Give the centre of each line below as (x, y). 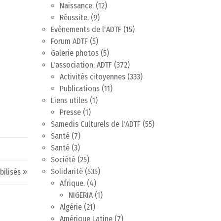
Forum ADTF (69, 41)
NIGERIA (81, 195)
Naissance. (77, 6)
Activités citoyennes (92, 77)
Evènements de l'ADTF (86, 30)
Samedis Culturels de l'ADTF (96, 124)
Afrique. (72, 184)
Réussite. (74, 18)
